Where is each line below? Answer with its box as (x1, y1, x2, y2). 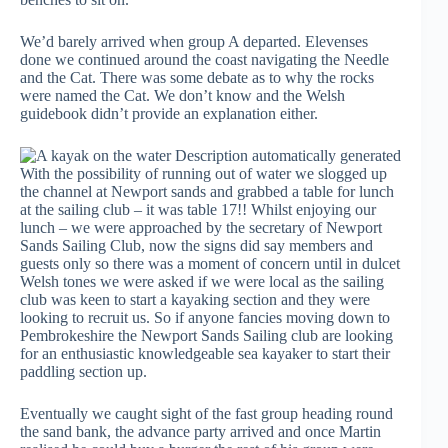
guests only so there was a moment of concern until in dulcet (20, 255, 400, 272)
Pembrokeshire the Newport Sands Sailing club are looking (20, 327, 393, 344)
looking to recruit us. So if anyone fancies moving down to (20, 309, 390, 326)
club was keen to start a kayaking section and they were (20, 291, 370, 308)
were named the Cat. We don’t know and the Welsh (20, 87, 345, 104)
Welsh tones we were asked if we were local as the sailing (20, 273, 384, 290)
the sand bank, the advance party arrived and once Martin (20, 423, 381, 440)
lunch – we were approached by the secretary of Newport (20, 219, 382, 236)
